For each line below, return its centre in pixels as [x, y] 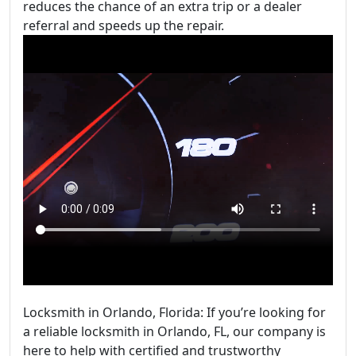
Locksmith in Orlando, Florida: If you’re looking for [174, 312]
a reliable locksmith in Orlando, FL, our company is [174, 331]
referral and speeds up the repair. [124, 25]
